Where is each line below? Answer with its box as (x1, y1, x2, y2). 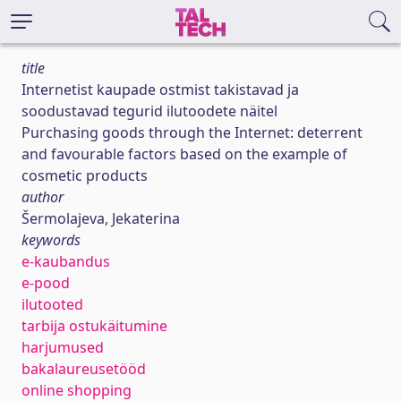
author (21, 187, 64, 207)
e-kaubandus (21, 252, 110, 271)
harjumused (21, 337, 104, 357)
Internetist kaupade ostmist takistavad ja (21, 80, 299, 99)
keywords (21, 230, 81, 250)
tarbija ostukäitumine (21, 316, 167, 336)
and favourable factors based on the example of (21, 144, 347, 164)
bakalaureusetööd (21, 359, 146, 379)
